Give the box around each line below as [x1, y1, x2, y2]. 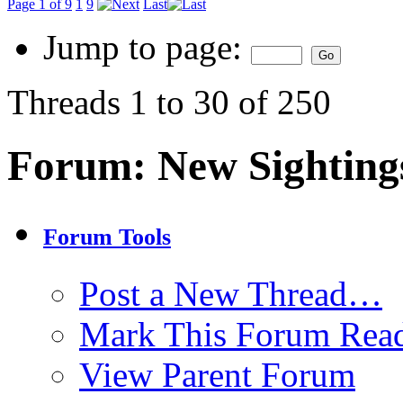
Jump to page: [43, 28, 251, 67]
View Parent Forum [79, 355, 355, 395]
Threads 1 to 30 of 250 [7, 83, 331, 121]
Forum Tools [43, 224, 171, 251]
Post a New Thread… [79, 274, 382, 314]
